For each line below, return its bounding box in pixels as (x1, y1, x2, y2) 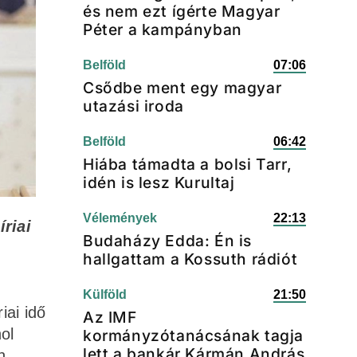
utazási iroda (83, 96, 184, 116)
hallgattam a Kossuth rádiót (83, 249, 298, 269)
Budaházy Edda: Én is (83, 231, 253, 250)
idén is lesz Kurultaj (83, 173, 235, 192)
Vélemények (83, 211, 157, 225)
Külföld (83, 288, 127, 301)
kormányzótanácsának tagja (83, 326, 304, 345)
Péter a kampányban (83, 20, 242, 39)
